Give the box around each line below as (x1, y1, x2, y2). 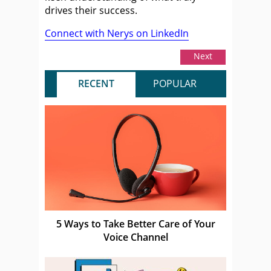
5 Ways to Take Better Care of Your (56, 217, 215, 230)
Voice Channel (103, 230, 168, 244)
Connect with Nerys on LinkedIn (45, 26, 189, 40)
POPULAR (153, 76, 197, 90)
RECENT (78, 76, 114, 90)
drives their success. (45, 3, 137, 17)
